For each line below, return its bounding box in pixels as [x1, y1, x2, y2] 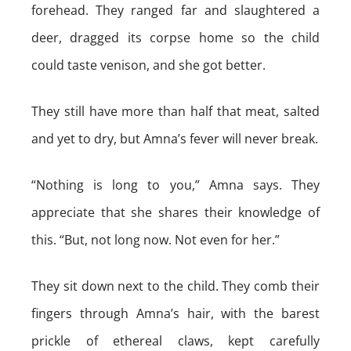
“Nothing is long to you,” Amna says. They [31, 176, 320, 194]
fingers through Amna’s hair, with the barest [31, 305, 320, 322]
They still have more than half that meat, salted [31, 103, 320, 120]
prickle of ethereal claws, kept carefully [31, 332, 320, 349]
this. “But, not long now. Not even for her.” [31, 231, 280, 248]
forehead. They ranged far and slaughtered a [31, 2, 320, 19]
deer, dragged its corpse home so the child [31, 29, 320, 46]
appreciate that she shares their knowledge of [31, 204, 320, 221]
